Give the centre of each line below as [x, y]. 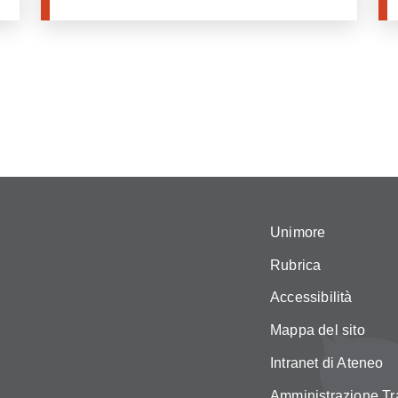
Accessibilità [311, 298]
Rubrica [296, 265]
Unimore [298, 232]
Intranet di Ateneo [327, 362]
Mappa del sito [318, 330]
